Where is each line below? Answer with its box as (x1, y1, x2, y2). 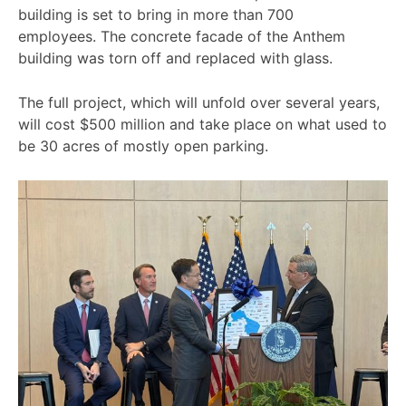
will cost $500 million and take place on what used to (18, 115, 387, 134)
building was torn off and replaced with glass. (18, 48, 333, 67)
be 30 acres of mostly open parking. (18, 137, 268, 156)
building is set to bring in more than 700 (18, 5, 294, 24)
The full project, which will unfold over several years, (18, 93, 380, 112)
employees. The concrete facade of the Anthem (18, 26, 345, 45)
